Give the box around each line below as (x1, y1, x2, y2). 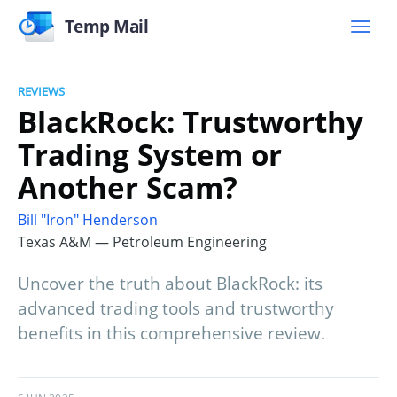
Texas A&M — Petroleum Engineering (18, 232, 267, 253)
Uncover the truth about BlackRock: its (18, 272, 323, 296)
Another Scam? (18, 167, 237, 207)
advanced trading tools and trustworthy (18, 297, 334, 321)
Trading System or (18, 134, 282, 175)
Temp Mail (64, 14, 149, 38)
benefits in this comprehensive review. (18, 322, 325, 346)
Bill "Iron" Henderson (18, 210, 158, 230)
